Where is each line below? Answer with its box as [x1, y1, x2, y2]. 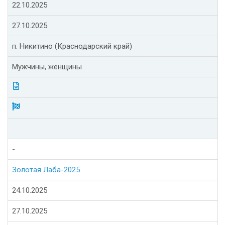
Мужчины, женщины [12, 62, 82, 72]
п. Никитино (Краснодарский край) [12, 42, 132, 51]
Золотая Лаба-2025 [12, 165, 80, 174]
